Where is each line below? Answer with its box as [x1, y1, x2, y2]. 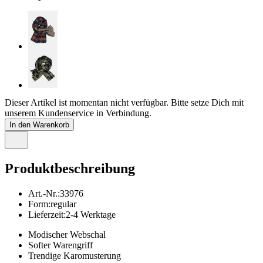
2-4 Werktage [66, 209, 116, 220]
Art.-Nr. [28, 188, 58, 198]
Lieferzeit [28, 209, 63, 220]
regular [50, 198, 76, 209]
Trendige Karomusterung [28, 250, 121, 261]
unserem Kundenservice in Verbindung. [5, 108, 151, 119]
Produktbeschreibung [5, 160, 135, 176]
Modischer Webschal [28, 229, 106, 240]
